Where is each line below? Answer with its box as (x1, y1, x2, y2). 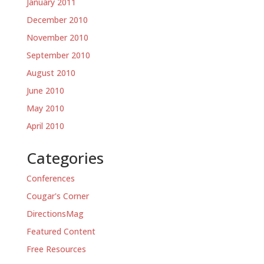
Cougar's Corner (26, 190, 89, 202)
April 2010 (26, 120, 64, 131)
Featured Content (26, 226, 95, 237)
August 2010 (26, 67, 75, 78)
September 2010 (26, 49, 90, 61)
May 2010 (26, 103, 64, 114)
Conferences (26, 173, 75, 184)
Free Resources (26, 243, 86, 255)
